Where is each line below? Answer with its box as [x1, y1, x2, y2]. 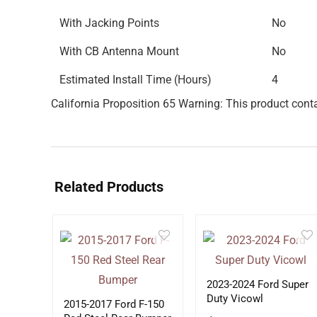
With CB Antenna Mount [59, 45, 179, 58]
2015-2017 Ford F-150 [63, 298, 164, 311]
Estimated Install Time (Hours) [59, 73, 212, 86]
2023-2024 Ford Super [206, 278, 309, 291]
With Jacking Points [59, 16, 159, 30]
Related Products [54, 178, 163, 195]
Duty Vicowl [206, 292, 263, 305]
